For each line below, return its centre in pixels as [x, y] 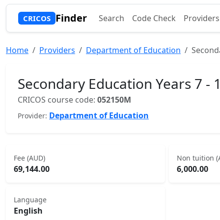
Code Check [154, 18]
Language [30, 200]
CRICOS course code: [57, 100]
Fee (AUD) [29, 158]
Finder [71, 18]
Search [111, 18]
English [28, 211]
